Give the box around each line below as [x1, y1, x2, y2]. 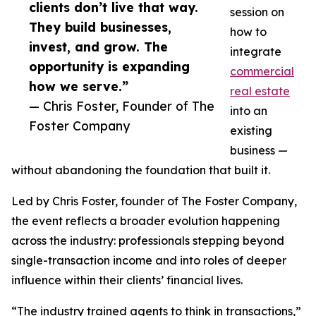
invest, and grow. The [29, 39, 168, 55]
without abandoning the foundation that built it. [11, 163, 270, 178]
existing [230, 123, 272, 138]
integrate [230, 44, 281, 59]
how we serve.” [29, 78, 128, 95]
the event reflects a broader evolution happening [11, 214, 280, 229]
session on [230, 5, 284, 20]
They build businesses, [29, 19, 171, 35]
